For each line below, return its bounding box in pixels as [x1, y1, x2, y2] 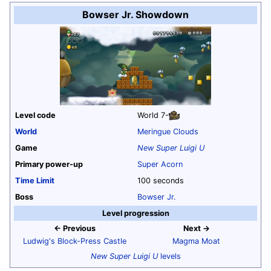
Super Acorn [137, 159, 183, 169]
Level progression [102, 208, 169, 218]
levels [157, 251, 181, 261]
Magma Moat [172, 236, 220, 246]
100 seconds [137, 175, 184, 185]
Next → [183, 223, 210, 233]
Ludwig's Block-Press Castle [23, 236, 126, 246]
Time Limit [15, 175, 54, 185]
